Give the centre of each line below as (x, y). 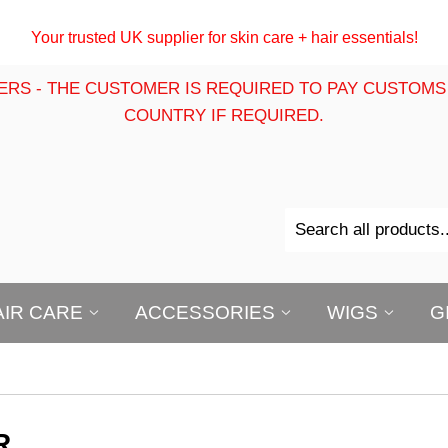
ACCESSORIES (207, 312)
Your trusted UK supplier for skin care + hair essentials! (224, 37)
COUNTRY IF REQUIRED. (224, 115)
